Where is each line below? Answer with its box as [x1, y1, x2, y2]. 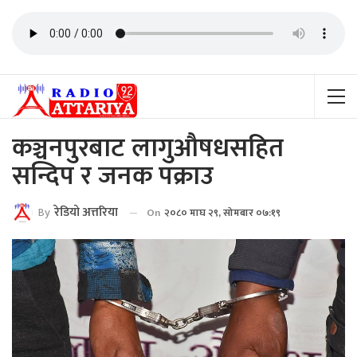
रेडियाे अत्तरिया [54, 202, 118, 223]
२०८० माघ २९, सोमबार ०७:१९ [164, 204, 280, 222]
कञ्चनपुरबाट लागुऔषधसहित [12, 127, 284, 171]
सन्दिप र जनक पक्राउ [12, 155, 214, 198]
